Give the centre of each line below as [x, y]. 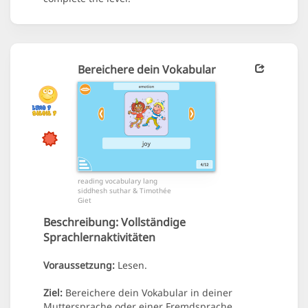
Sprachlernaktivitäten [99, 238]
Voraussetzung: [79, 265]
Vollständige [152, 222]
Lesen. [131, 265]
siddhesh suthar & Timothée [124, 191]
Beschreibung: [81, 222]
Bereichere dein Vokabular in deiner [147, 293]
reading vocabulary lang [118, 181]
